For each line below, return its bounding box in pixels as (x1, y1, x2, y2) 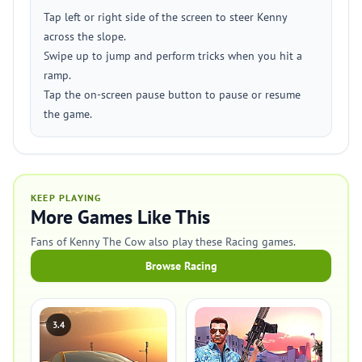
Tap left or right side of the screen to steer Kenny (44, 10, 287, 24)
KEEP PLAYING (31, 192, 102, 204)
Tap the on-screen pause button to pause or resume (44, 87, 301, 102)
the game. (44, 107, 92, 121)
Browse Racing (145, 259, 217, 273)
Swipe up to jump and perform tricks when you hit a (44, 48, 302, 63)
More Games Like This (31, 204, 210, 229)
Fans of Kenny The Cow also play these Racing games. (31, 234, 296, 249)
